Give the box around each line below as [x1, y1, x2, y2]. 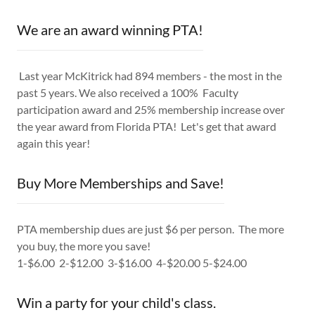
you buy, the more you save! [17, 239, 150, 253]
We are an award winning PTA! [17, 21, 203, 39]
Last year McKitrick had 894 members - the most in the [17, 69, 282, 83]
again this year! [17, 136, 92, 150]
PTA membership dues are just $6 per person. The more [17, 222, 284, 236]
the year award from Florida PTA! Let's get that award [17, 120, 276, 134]
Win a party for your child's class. [17, 294, 216, 311]
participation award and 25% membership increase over [17, 103, 285, 117]
